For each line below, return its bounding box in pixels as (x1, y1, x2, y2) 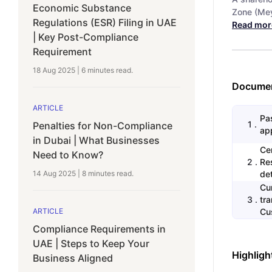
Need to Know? (33, 148, 103, 161)
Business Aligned (33, 251, 113, 264)
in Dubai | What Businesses (33, 134, 160, 146)
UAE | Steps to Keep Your (33, 237, 149, 250)
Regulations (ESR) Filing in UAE (33, 16, 177, 29)
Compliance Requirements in (33, 222, 166, 235)
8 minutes (82, 168, 115, 178)
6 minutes (81, 65, 114, 75)
